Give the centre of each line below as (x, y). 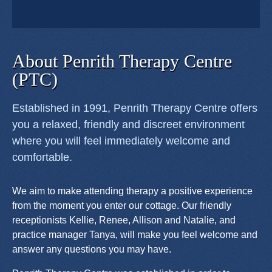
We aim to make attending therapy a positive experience (132, 191)
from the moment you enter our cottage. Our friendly (122, 206)
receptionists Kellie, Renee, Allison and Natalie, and (124, 220)
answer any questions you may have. (92, 250)
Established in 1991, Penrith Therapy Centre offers (135, 108)
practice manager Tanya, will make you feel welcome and (135, 235)
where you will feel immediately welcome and (121, 141)
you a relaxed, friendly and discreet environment (128, 125)
